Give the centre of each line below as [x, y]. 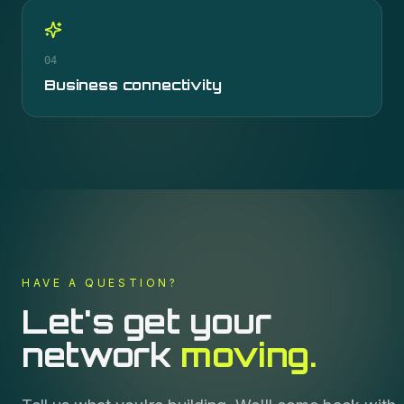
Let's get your [147, 321]
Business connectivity [133, 85]
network [101, 355]
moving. [248, 355]
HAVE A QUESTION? [100, 283]
